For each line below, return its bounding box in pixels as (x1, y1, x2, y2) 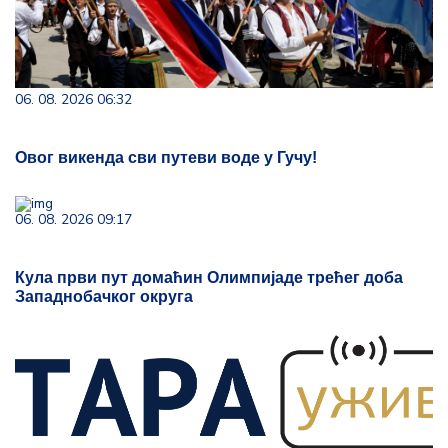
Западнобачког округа (15, 288, 193, 305)
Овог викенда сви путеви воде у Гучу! (15, 149, 317, 166)
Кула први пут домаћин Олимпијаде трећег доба (15, 269, 403, 286)
